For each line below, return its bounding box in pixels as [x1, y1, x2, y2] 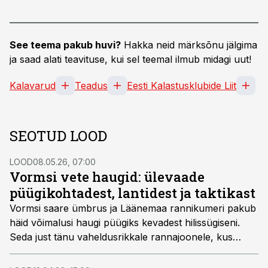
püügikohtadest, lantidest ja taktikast [10, 184, 255, 202]
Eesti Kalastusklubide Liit [127, 80, 236, 92]
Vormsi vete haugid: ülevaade [10, 168, 205, 185]
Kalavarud [10, 80, 56, 92]
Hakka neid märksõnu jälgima [121, 39, 257, 51]
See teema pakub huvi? [10, 39, 121, 51]
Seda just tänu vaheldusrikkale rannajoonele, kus [10, 231, 233, 243]
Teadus [75, 80, 108, 92]
